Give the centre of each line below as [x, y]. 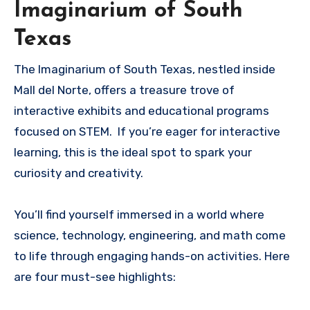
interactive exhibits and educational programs [142, 110]
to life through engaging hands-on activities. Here [152, 256]
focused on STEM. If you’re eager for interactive [147, 131]
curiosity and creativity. [79, 173]
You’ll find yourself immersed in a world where [139, 214]
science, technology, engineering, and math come [150, 235]
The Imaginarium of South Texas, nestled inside [145, 69]
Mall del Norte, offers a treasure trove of [124, 90]
